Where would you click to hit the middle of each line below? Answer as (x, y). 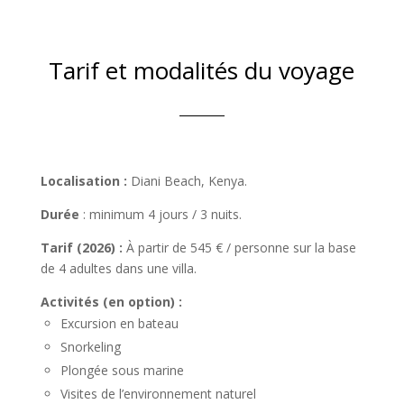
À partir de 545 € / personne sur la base (241, 248)
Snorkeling (90, 347)
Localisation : (83, 181)
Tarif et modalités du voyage (202, 70)
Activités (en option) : (113, 302)
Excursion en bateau (119, 323)
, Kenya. (224, 181)
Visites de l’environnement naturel (158, 394)
